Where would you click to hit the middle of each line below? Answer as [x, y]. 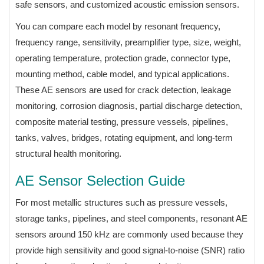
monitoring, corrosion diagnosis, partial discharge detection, [129, 105]
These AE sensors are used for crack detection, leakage [123, 90]
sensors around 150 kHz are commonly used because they [129, 234]
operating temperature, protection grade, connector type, [123, 58]
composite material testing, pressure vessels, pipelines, [122, 121]
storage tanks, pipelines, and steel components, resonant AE [131, 218]
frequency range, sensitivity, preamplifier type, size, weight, [128, 42]
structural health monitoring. [68, 153]
